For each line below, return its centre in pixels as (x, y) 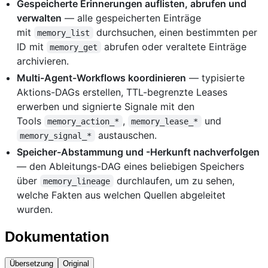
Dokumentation (57, 236)
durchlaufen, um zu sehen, (175, 180)
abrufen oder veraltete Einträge (175, 46)
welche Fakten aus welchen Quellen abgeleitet (121, 195)
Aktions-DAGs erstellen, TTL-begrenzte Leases (122, 92)
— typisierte (215, 77)
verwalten (39, 18)
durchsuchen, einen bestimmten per (176, 32)
